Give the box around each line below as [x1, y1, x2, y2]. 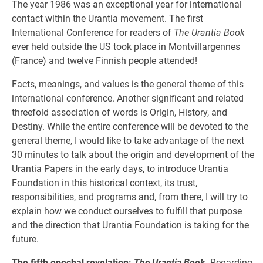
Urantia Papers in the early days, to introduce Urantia [12, 163, 228, 174]
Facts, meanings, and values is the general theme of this [12, 79, 244, 90]
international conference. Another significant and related [12, 93, 244, 104]
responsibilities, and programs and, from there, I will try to [12, 191, 248, 203]
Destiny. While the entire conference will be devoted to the [12, 121, 248, 132]
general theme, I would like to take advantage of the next [12, 135, 244, 146]
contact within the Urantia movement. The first [12, 13, 203, 24]
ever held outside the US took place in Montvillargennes [12, 41, 240, 52]
